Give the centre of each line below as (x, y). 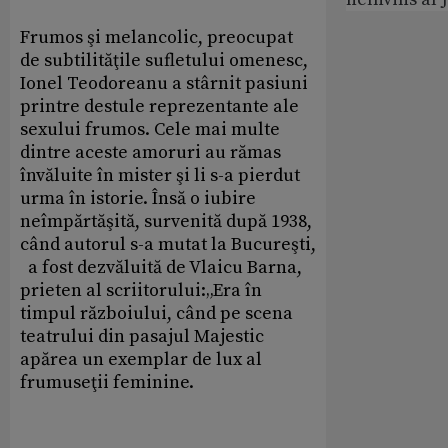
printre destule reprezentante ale (159, 106)
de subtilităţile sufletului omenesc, (164, 60)
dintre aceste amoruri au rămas (150, 152)
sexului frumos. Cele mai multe (150, 129)
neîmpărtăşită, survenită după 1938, (166, 221)
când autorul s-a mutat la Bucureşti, (168, 244)
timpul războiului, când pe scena (156, 313)
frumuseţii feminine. (107, 382)
